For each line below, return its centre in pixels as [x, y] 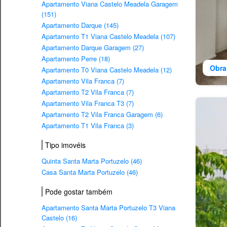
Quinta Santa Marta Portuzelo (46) [92, 161]
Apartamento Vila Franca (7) [83, 81]
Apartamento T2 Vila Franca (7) [88, 92]
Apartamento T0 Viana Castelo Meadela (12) [107, 70]
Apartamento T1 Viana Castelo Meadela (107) [108, 36]
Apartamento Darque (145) [80, 25]
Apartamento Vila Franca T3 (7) [88, 103]
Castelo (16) [59, 218]
